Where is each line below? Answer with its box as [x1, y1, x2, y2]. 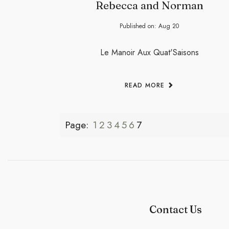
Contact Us [149, 202, 202, 216]
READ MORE [125, 80, 167, 90]
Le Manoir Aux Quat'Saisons [100, 47, 199, 59]
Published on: [120, 21, 158, 31]
